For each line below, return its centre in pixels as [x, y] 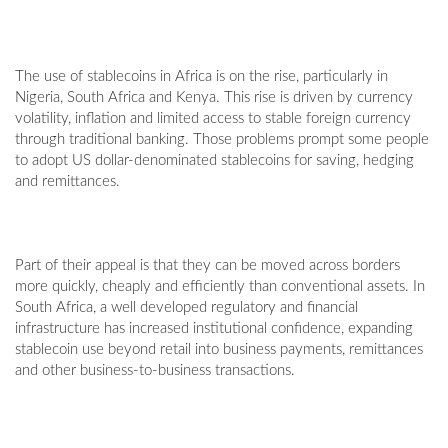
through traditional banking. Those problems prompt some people [222, 140]
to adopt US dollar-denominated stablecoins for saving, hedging [214, 161]
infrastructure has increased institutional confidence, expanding [214, 329]
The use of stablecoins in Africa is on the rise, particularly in [201, 77]
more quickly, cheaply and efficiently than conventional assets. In [220, 287]
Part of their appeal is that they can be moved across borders [207, 266]
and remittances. [67, 182]
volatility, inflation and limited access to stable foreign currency [213, 119]
